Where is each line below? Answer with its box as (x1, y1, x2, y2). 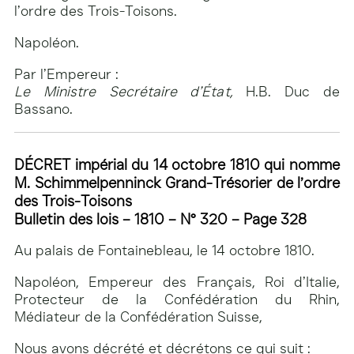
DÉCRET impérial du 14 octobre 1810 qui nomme (14, 156, 340, 175)
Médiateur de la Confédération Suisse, (14, 308, 262, 326)
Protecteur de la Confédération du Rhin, (14, 291, 340, 309)
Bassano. (14, 100, 73, 119)
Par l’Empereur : (14, 66, 119, 84)
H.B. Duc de (232, 83, 340, 101)
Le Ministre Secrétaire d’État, (14, 83, 233, 101)
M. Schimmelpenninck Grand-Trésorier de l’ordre (14, 174, 340, 193)
